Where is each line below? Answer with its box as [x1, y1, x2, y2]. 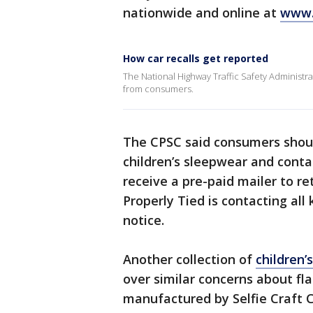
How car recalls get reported [123, 52, 268, 66]
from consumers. [123, 82, 194, 96]
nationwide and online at [123, 4, 280, 22]
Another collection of [123, 251, 256, 268]
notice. [123, 212, 168, 229]
